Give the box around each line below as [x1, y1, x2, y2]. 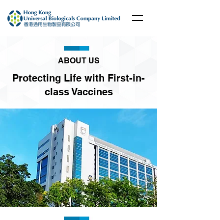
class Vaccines [44, 86, 113, 98]
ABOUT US [57, 56, 100, 65]
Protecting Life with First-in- [12, 72, 145, 84]
